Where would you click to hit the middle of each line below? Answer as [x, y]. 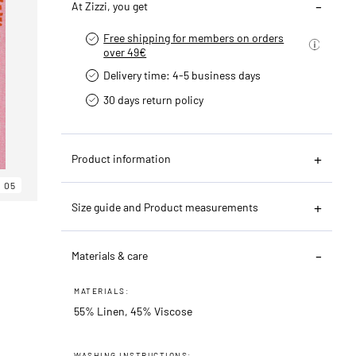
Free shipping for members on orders [194, 37]
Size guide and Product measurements [165, 207]
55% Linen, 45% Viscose [133, 311]
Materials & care [110, 255]
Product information [122, 158]
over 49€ [125, 52]
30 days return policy [154, 99]
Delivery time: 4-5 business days [182, 75]
